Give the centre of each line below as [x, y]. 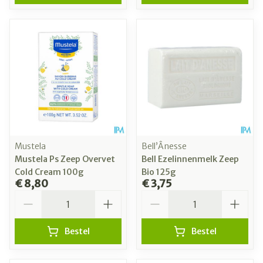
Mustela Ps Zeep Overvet [65, 159]
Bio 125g [159, 172]
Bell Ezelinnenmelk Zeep [190, 159]
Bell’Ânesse [164, 146]
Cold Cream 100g [49, 172]
